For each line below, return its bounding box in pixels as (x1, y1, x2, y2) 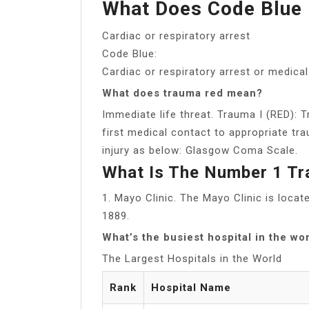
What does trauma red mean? (102, 86, 263, 99)
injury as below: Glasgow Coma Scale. (102, 143, 298, 157)
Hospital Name (151, 281, 231, 294)
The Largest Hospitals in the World (102, 252, 282, 265)
